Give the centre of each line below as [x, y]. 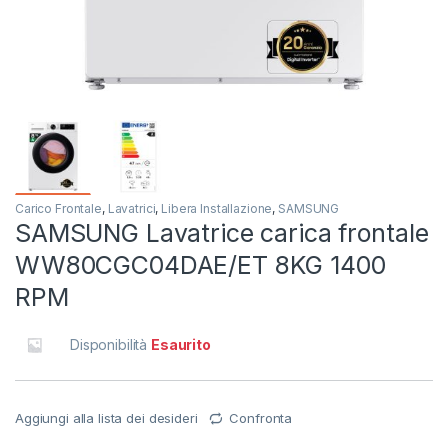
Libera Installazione [217, 209]
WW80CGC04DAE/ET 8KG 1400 [200, 265]
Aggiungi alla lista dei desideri [106, 418]
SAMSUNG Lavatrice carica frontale [222, 233]
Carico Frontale [58, 209]
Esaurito [181, 345]
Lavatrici [131, 209]
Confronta [261, 418]
